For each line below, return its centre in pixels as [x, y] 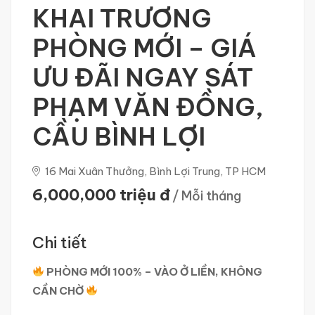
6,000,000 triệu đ [101, 194]
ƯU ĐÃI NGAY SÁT [143, 77]
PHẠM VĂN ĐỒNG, [148, 107]
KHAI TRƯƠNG [122, 18]
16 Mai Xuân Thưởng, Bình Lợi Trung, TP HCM [154, 171]
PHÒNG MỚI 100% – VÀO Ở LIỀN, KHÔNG [155, 271]
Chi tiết [60, 242]
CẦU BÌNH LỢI [119, 136]
